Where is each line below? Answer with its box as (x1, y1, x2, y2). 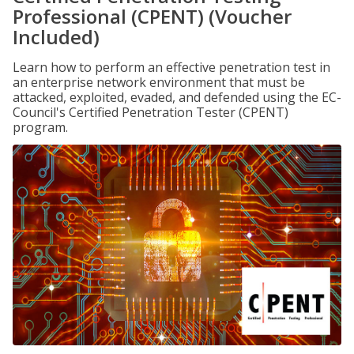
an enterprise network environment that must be (13, 73, 305, 91)
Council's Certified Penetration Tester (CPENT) (13, 104, 288, 121)
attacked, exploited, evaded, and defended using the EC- (13, 88, 341, 106)
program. (13, 119, 68, 136)
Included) (13, 24, 100, 50)
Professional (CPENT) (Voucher (13, 3, 292, 29)
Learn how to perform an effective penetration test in (13, 58, 330, 76)
